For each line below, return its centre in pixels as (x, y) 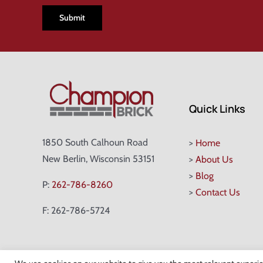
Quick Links (217, 108)
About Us (214, 159)
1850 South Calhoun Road (95, 142)
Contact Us (218, 192)
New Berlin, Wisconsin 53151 (98, 159)
